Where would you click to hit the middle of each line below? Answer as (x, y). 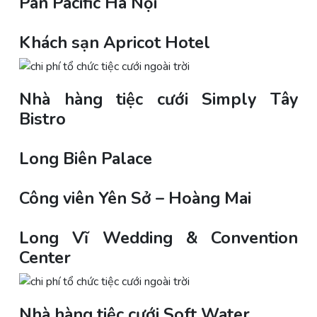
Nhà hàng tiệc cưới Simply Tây (158, 99)
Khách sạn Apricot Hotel (115, 42)
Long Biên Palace (86, 158)
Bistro (42, 119)
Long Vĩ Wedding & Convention (158, 237)
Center (47, 257)
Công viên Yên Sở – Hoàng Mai (135, 198)
